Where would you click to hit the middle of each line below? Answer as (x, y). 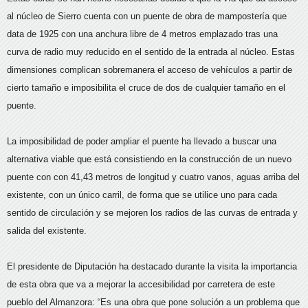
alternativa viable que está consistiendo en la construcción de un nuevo (149, 159)
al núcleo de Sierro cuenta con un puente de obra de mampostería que (147, 16)
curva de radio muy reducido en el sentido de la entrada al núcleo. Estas (151, 52)
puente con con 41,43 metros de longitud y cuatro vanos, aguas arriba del (153, 177)
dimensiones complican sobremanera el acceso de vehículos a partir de (150, 70)
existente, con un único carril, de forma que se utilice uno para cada (142, 195)
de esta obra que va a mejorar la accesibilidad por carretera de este (141, 284)
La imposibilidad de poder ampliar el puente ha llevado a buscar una (142, 141)
